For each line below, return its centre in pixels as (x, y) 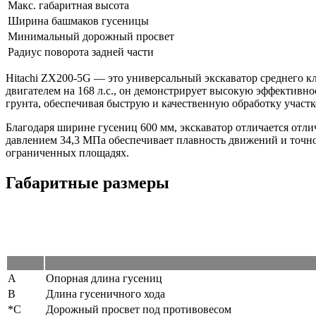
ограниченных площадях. (67, 152)
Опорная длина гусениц (104, 278)
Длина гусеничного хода (105, 293)
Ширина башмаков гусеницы (78, 20)
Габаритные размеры (87, 182)
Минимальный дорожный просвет (91, 36)
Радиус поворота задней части (81, 51)
